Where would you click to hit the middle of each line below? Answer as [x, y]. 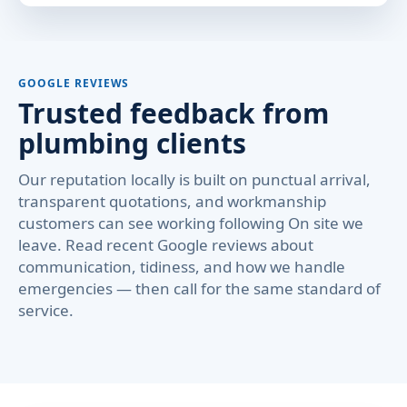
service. [46, 310]
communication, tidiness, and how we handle [182, 267]
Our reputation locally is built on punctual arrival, [194, 179]
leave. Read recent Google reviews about [166, 245]
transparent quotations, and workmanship [172, 201]
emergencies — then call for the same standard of [199, 288]
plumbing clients [132, 143]
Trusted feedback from [174, 113]
